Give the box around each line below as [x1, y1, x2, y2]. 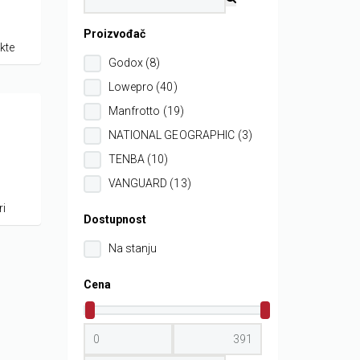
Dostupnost [83, 213, 147, 227]
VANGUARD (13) [108, 177, 191, 190]
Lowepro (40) [108, 80, 178, 94]
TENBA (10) [108, 153, 169, 166]
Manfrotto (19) [108, 104, 184, 118]
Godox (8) [108, 56, 161, 70]
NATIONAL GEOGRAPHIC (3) [108, 129, 252, 142]
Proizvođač [83, 27, 146, 41]
